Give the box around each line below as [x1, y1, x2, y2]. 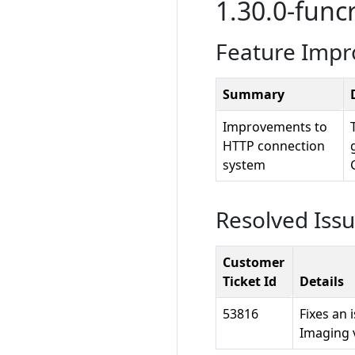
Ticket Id [223, 273, 277, 290]
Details [300, 273, 344, 290]
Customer [223, 254, 284, 271]
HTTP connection [223, 137, 325, 155]
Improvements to [223, 118, 327, 136]
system [223, 156, 265, 174]
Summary [223, 86, 284, 103]
